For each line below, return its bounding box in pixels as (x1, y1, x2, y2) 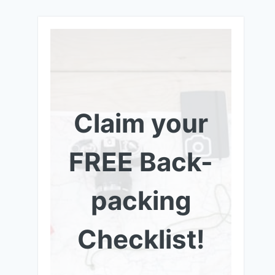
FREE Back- (69, 146, 214, 177)
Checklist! (77, 223, 205, 255)
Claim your (74, 107, 209, 139)
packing (90, 185, 192, 216)
